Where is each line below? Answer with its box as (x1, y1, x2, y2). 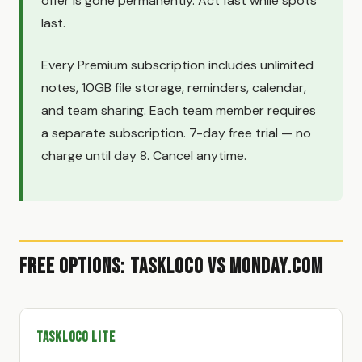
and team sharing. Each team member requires (41, 101, 316, 119)
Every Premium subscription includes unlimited (41, 56, 314, 74)
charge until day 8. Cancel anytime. (41, 146, 246, 164)
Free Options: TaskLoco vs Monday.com (19, 254, 324, 280)
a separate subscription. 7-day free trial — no (41, 124, 311, 141)
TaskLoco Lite (36, 328, 116, 346)
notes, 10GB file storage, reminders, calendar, (41, 78, 306, 96)
